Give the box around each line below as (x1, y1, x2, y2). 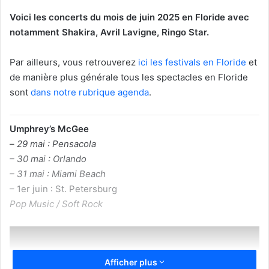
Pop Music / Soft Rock (10, 198, 103, 210)
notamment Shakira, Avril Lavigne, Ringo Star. (10, 26, 209, 38)
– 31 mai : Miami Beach (10, 168, 106, 180)
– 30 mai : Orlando (10, 153, 86, 165)
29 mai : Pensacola (17, 138, 96, 150)
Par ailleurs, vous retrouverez (10, 56, 138, 68)
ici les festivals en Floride (138, 56, 246, 68)
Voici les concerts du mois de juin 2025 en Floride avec (10, 11, 249, 23)
